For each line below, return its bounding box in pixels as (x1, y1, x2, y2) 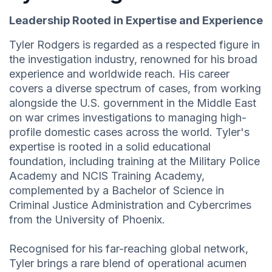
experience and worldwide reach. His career (9, 67, 229, 81)
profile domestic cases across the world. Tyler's (9, 126, 250, 139)
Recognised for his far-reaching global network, (9, 242, 248, 256)
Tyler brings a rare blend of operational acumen (9, 257, 246, 270)
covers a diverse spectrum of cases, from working (9, 82, 261, 95)
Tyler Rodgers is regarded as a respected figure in (9, 38, 260, 52)
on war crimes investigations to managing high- (9, 111, 246, 124)
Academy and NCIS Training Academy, (9, 169, 205, 183)
